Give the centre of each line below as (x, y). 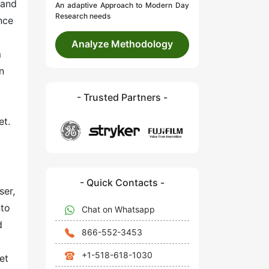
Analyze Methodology (122, 44)
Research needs (83, 16)
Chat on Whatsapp (118, 209)
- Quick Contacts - (122, 182)
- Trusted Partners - (122, 98)
